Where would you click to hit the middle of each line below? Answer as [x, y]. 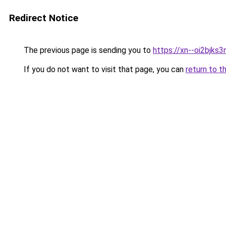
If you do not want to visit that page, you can [104, 69]
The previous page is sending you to [87, 50]
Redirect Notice [44, 18]
